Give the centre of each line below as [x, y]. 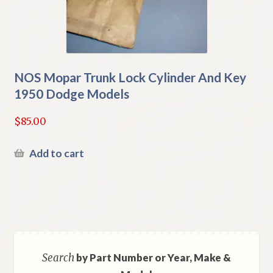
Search [58, 257]
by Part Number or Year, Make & [153, 257]
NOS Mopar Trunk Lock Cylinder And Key [130, 77]
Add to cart [56, 154]
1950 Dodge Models [71, 93]
